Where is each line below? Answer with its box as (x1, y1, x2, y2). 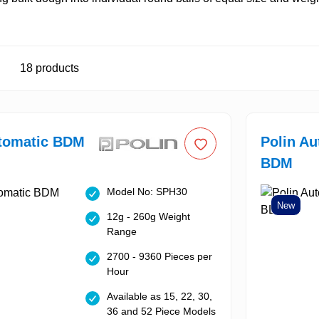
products (33, 62, 79, 75)
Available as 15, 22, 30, (106, 291, 212, 303)
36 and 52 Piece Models (106, 305, 216, 318)
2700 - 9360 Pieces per (106, 251, 212, 263)
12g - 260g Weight (106, 211, 190, 223)
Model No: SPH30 (106, 186, 187, 198)
